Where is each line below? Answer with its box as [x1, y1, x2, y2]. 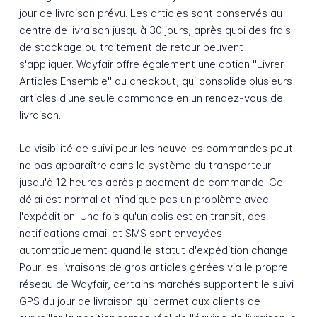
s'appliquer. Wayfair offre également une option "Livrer [18, 57, 284, 71]
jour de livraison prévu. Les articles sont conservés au [18, 6, 282, 21]
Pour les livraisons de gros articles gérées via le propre [18, 260, 288, 274]
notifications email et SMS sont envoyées [18, 226, 222, 240]
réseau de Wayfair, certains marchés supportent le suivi [18, 277, 294, 291]
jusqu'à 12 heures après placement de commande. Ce [18, 175, 283, 189]
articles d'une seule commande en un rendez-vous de [18, 91, 283, 105]
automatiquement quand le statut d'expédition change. [18, 243, 290, 257]
